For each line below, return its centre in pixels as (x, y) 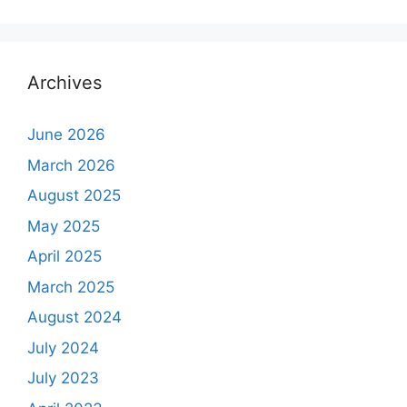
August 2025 (74, 195)
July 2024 (63, 347)
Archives (65, 83)
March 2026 (71, 165)
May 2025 (64, 226)
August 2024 (74, 317)
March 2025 (71, 287)
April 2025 (65, 256)
